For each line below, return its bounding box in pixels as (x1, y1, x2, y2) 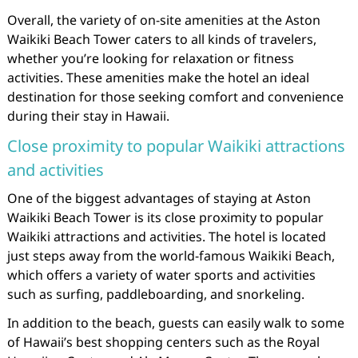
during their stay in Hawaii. (6, 107, 169, 125)
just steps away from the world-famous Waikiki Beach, (6, 247, 335, 265)
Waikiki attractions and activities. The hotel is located (6, 228, 326, 245)
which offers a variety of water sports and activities (6, 266, 316, 284)
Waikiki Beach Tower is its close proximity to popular (6, 209, 324, 226)
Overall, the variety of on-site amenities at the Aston (6, 11, 320, 29)
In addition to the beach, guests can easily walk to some (6, 314, 344, 332)
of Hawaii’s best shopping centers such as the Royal (6, 333, 320, 351)
